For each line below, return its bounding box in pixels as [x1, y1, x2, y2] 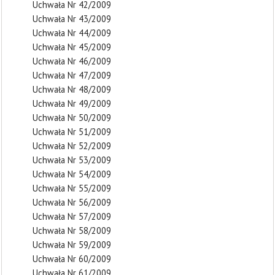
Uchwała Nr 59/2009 [33, 239, 111, 250]
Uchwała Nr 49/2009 [33, 98, 111, 109]
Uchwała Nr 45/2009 [33, 41, 111, 53]
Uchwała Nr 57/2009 [33, 211, 111, 222]
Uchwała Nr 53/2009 [33, 154, 111, 166]
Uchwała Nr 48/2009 [33, 83, 111, 95]
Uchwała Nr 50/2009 [33, 112, 111, 123]
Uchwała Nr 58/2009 [33, 225, 111, 236]
